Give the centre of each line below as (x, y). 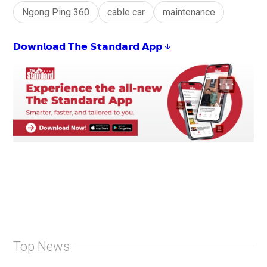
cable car (126, 13)
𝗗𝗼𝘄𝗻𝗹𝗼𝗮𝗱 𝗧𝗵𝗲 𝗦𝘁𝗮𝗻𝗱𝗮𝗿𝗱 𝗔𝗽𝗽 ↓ (92, 47)
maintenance (189, 13)
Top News (41, 247)
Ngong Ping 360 (56, 13)
